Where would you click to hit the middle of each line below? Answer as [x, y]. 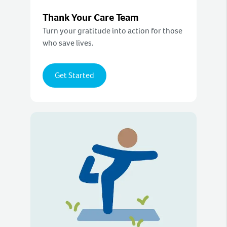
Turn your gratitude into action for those [112, 31]
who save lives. [68, 43]
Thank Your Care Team [91, 18]
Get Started [74, 75]
